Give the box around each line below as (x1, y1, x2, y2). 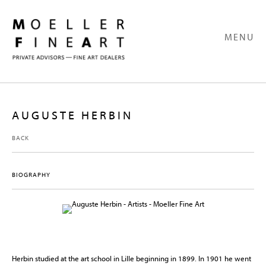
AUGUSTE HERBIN (12, 109, 133, 123)
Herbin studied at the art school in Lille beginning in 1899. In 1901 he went (12, 254, 251, 263)
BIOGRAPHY (12, 171, 50, 179)
